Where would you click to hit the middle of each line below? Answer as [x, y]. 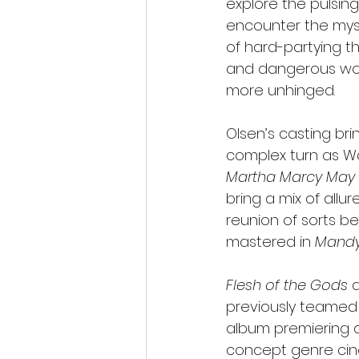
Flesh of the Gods [287, 285]
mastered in [270, 242]
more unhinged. [280, 91]
